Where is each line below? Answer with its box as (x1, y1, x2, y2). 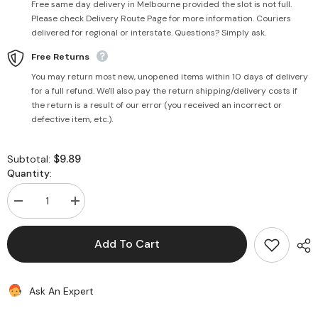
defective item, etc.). (31, 114, 113, 126)
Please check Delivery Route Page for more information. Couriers (31, 13, 291, 25)
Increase (74, 200, 109, 212)
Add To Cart (94, 236, 160, 252)
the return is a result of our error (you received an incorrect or (31, 99, 282, 111)
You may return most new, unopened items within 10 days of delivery (31, 71, 308, 83)
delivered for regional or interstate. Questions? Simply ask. (31, 27, 266, 39)
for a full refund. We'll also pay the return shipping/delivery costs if (31, 85, 297, 97)
